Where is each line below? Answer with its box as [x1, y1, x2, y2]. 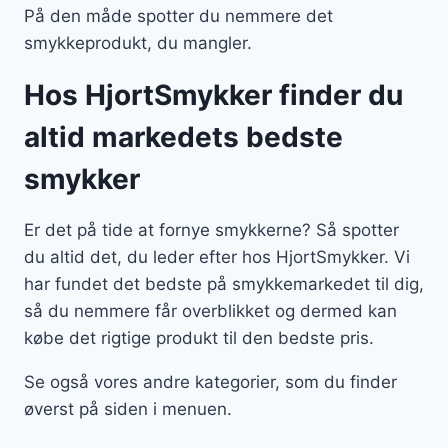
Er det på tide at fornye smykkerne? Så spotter [24, 220, 399, 241]
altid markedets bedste [24, 120, 343, 155]
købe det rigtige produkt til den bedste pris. [24, 328, 374, 349]
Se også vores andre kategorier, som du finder [24, 372, 397, 393]
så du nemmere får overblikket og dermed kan [24, 301, 397, 322]
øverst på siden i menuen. [24, 399, 232, 420]
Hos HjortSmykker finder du [24, 78, 403, 113]
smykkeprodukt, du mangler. [24, 33, 252, 54]
